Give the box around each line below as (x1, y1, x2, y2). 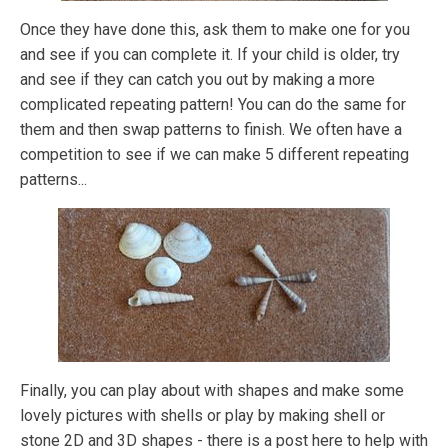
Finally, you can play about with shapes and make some (20, 381, 404, 401)
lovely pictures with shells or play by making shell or (20, 406, 385, 426)
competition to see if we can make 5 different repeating (20, 145, 409, 165)
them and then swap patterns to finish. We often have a (20, 120, 402, 140)
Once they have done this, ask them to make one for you (20, 20, 410, 40)
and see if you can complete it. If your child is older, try (20, 45, 400, 65)
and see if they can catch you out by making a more (20, 70, 375, 90)
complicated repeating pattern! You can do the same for (20, 95, 406, 115)
